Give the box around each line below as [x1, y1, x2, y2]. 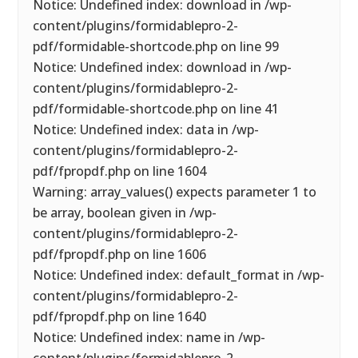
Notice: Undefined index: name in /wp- [33, 328, 266, 346]
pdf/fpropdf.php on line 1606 [33, 245, 207, 263]
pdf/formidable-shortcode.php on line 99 [33, 38, 280, 55]
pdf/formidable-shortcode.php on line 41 [33, 100, 280, 117]
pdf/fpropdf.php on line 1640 [33, 308, 207, 325]
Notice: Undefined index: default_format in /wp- [33, 266, 325, 284]
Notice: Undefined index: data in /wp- [33, 121, 260, 138]
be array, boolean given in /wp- [33, 204, 217, 221]
